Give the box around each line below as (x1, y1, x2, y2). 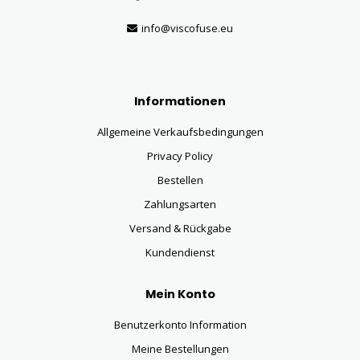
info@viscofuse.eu (141, 21, 233, 36)
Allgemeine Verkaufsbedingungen (96, 125, 264, 140)
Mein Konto (145, 286, 215, 303)
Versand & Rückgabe (129, 221, 231, 236)
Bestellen (157, 173, 203, 188)
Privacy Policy (147, 149, 213, 164)
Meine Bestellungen (131, 342, 229, 357)
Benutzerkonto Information (113, 317, 247, 333)
